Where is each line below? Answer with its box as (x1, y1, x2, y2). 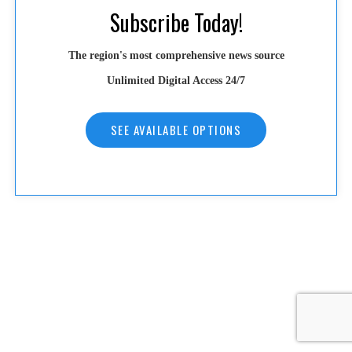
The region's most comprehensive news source (68, 49, 284, 61)
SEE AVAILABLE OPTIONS (110, 120, 242, 138)
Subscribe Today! (109, 5, 243, 38)
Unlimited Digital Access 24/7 (107, 74, 245, 86)
